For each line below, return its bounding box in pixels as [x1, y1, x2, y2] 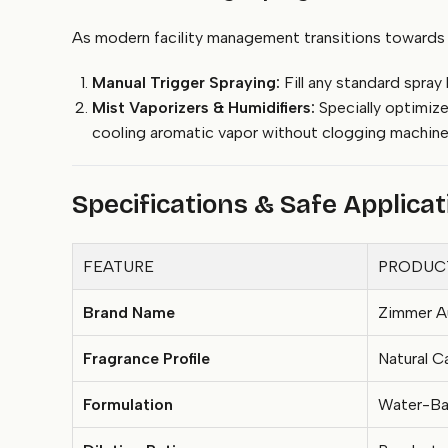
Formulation [83, 395, 173, 414]
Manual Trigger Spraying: [92, 73, 280, 92]
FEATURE [83, 257, 154, 276]
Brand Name [83, 303, 175, 322]
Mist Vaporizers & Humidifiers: [92, 98, 315, 117]
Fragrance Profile [83, 349, 210, 368]
